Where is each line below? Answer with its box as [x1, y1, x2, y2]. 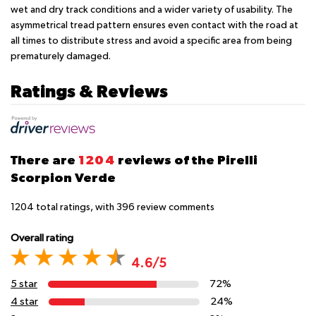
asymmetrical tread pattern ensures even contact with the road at [11, 20, 298, 30]
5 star [11, 279, 37, 290]
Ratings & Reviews [11, 80, 168, 101]
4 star [11, 296, 38, 308]
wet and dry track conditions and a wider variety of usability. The [11, 4, 293, 15]
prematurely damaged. [11, 51, 111, 61]
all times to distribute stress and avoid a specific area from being [11, 35, 292, 46]
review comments [135, 202, 214, 212]
